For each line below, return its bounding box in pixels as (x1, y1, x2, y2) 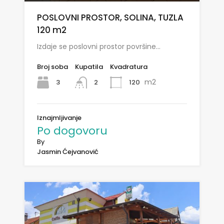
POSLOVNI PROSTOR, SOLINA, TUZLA (37, 11, 183, 23)
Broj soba (37, 61, 68, 71)
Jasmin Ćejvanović (37, 147, 98, 157)
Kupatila (75, 61, 103, 71)
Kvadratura (110, 61, 147, 71)
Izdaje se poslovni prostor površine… (37, 41, 160, 51)
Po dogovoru (37, 123, 107, 139)
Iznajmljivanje (37, 113, 81, 123)
